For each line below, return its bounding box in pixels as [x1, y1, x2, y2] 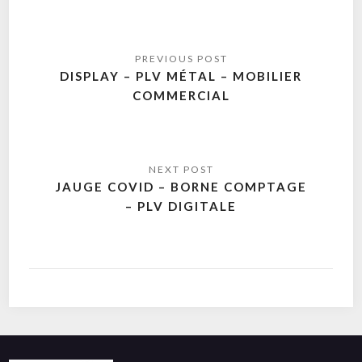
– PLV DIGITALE [125, 198, 237, 213]
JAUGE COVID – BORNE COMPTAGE [55, 179, 307, 194]
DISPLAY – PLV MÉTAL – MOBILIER [60, 68, 302, 83]
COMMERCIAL [132, 87, 230, 103]
